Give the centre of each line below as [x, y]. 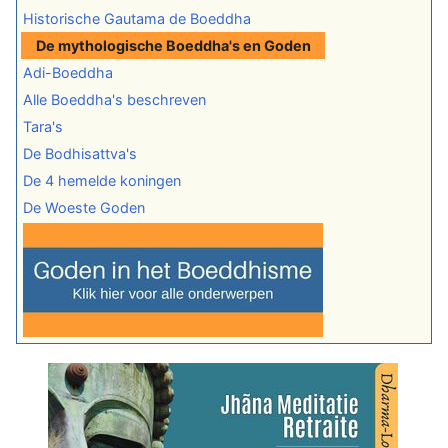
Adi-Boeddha [68, 73]
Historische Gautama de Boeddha [137, 19]
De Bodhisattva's [80, 154]
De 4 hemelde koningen [102, 181]
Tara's [43, 127]
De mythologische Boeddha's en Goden [173, 46]
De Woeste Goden [84, 208]
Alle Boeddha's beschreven [114, 100]
